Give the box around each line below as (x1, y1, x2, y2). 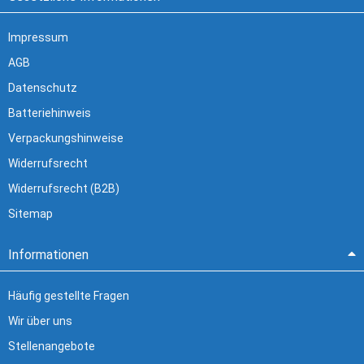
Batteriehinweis (8, 106, 91, 120)
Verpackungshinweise (8, 132, 123, 145)
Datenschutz (8, 81, 77, 95)
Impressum (8, 31, 68, 45)
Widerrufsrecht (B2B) (8, 182, 119, 196)
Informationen (8, 247, 89, 263)
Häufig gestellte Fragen (8, 289, 129, 303)
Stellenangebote (8, 340, 95, 353)
